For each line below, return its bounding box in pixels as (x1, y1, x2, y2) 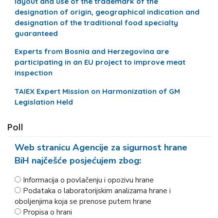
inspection (15, 68, 53, 78)
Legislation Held (15, 97, 73, 107)
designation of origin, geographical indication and (15, 7, 200, 17)
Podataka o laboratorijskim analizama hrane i (23, 185, 171, 196)
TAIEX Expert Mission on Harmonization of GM (15, 86, 181, 96)
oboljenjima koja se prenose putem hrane (15, 196, 152, 206)
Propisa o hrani (23, 207, 73, 217)
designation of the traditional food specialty (15, 18, 179, 28)
